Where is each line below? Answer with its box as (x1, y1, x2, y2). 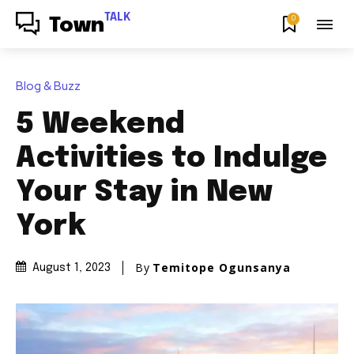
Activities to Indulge (16, 144, 328, 173)
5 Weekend (16, 110, 186, 139)
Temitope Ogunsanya (153, 259, 291, 275)
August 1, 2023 (32, 262, 111, 274)
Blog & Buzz (16, 77, 81, 94)
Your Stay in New (16, 178, 273, 207)
